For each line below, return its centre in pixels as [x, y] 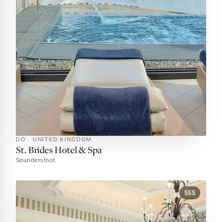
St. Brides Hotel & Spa [59, 149]
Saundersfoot [36, 160]
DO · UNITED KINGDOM [54, 139]
